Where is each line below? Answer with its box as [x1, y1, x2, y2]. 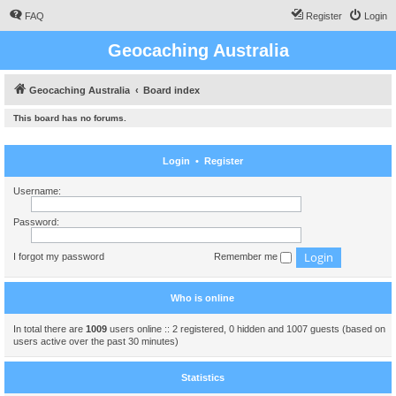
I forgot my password [13, 251, 104, 263]
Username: [13, 186, 61, 196]
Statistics [180, 372, 225, 383]
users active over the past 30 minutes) [13, 336, 179, 346]
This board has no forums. [13, 113, 126, 123]
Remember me [214, 251, 280, 263]
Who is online [171, 293, 234, 303]
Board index [143, 85, 200, 95]
